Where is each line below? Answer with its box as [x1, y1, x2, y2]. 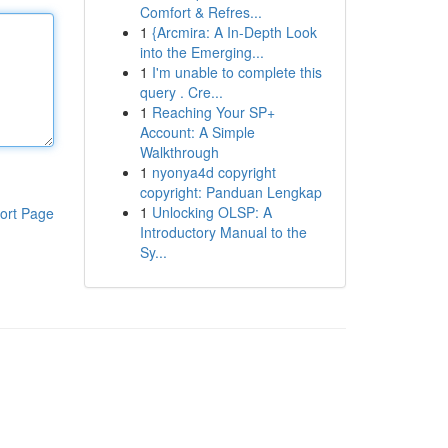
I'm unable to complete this [151, 62, 322, 82]
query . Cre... [139, 82, 223, 102]
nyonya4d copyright [151, 162, 276, 182]
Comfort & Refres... [139, 2, 262, 22]
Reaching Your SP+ [151, 102, 275, 122]
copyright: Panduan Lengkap [139, 182, 322, 202]
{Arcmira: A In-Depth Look [151, 22, 317, 42]
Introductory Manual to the [139, 222, 307, 242]
